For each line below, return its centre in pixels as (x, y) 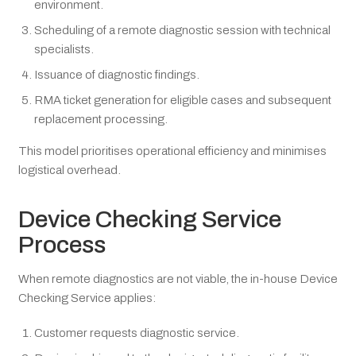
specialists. (64, 49)
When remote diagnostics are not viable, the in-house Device (178, 279)
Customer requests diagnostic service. (137, 333)
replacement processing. (101, 119)
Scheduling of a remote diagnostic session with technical (182, 30)
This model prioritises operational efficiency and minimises (172, 151)
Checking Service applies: (87, 298)
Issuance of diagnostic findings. (117, 74)
